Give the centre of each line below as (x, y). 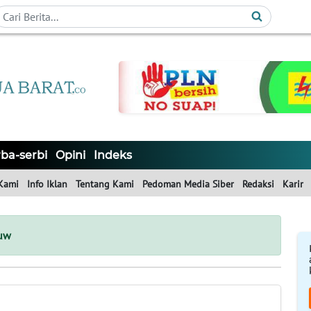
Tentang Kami (105, 184)
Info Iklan (47, 184)
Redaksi (258, 184)
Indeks (113, 155)
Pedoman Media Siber (188, 184)
